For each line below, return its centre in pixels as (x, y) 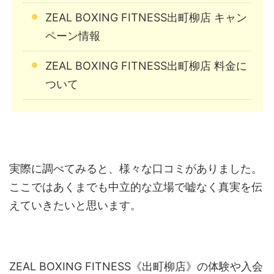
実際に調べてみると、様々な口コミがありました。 (136, 169)
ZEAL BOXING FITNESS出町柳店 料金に (146, 66)
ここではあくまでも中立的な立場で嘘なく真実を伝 (136, 187)
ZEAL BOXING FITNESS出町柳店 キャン (146, 18)
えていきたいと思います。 (75, 206)
